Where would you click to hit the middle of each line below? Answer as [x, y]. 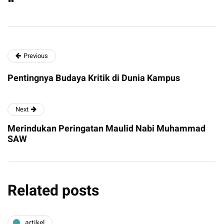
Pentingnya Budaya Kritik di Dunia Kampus [94, 78]
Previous [36, 56]
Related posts [53, 191]
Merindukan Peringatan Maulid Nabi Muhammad [106, 129]
